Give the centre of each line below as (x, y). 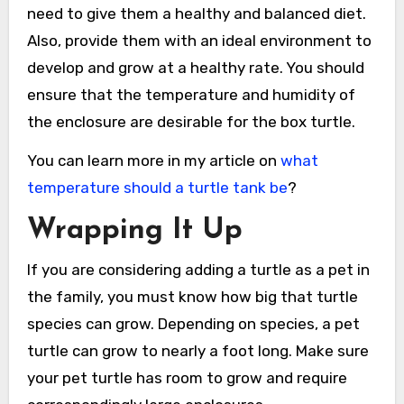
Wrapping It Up (134, 231)
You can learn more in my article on (153, 161)
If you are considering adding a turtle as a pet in (198, 269)
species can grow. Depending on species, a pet (193, 323)
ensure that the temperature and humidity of (191, 95)
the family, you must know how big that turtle (192, 296)
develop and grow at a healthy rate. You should (195, 68)
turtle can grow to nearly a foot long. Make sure (197, 350)
